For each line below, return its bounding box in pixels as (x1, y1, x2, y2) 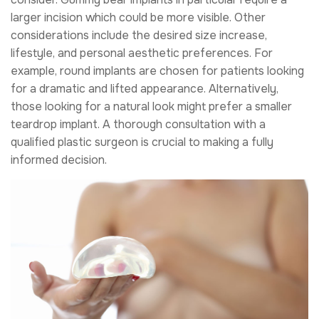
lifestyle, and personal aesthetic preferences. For (11, 46, 273, 61)
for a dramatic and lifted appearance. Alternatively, (11, 81, 278, 97)
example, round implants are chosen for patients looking (11, 63, 304, 79)
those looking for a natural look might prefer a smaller (11, 99, 292, 115)
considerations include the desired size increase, (11, 28, 267, 43)
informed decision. (11, 152, 110, 168)
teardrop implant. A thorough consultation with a (11, 117, 266, 132)
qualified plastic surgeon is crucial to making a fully (11, 135, 273, 150)
